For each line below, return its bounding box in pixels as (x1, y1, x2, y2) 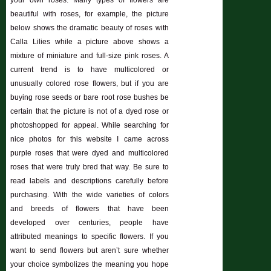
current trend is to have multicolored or (10, 65, 169, 74)
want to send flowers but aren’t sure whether (10, 246, 169, 255)
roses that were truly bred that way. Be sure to (10, 163, 169, 172)
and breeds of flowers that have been (10, 204, 169, 214)
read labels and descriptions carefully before (10, 177, 169, 186)
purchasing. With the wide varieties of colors (10, 191, 169, 200)
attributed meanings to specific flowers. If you (10, 232, 169, 241)
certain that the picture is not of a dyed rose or (10, 107, 169, 116)
